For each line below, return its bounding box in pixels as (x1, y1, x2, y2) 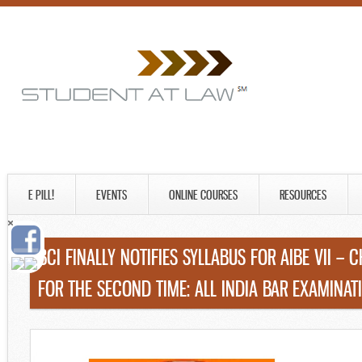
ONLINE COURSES (169, 187, 238, 203)
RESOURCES (280, 187, 326, 203)
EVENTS (96, 187, 127, 203)
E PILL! (28, 187, 54, 203)
